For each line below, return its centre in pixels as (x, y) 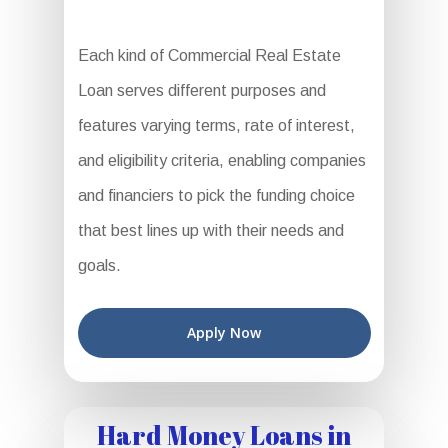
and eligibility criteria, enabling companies (221, 161)
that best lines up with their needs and (210, 231)
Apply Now (224, 333)
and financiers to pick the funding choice (216, 196)
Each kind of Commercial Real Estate (209, 56)
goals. (99, 266)
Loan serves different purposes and (201, 91)
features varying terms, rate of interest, (216, 126)
